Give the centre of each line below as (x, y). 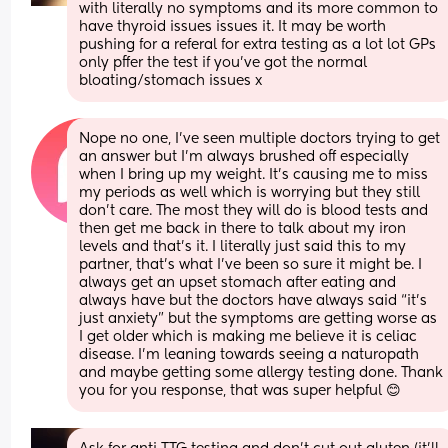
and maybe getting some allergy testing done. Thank (261, 372)
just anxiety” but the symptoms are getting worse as (258, 318)
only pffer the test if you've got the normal (223, 62)
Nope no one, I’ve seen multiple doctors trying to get (260, 138)
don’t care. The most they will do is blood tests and (254, 210)
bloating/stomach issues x (171, 80)
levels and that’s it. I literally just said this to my (243, 246)
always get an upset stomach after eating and (238, 282)
